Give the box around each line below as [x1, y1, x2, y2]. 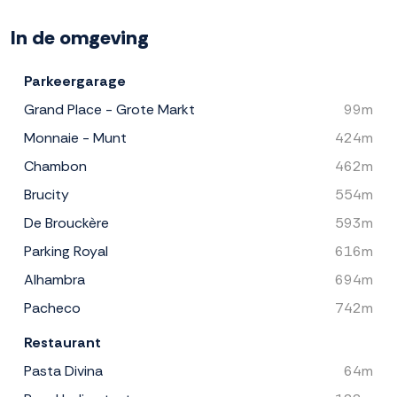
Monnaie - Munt [24, 128, 127, 148]
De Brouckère [24, 214, 109, 233]
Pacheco [24, 299, 81, 318]
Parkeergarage [24, 72, 126, 91]
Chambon [24, 157, 87, 176]
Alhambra [24, 270, 85, 290]
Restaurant [24, 333, 101, 353]
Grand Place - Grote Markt [24, 100, 195, 120]
